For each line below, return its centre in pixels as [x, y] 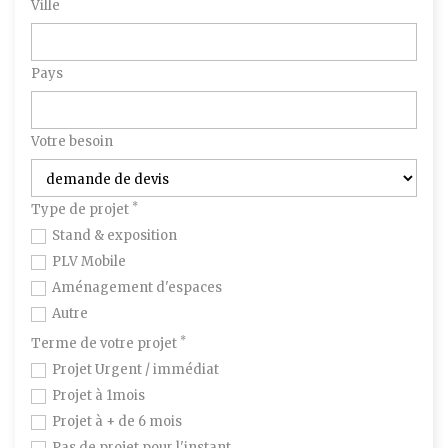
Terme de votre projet [105, 343]
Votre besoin [72, 141]
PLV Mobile [89, 261]
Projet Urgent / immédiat [135, 369]
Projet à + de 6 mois [117, 421]
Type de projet [81, 209]
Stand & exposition [114, 235]
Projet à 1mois [98, 395]
